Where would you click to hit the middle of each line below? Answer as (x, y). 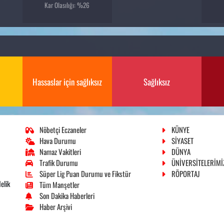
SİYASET (183, 140)
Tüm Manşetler (60, 184)
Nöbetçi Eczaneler (63, 129)
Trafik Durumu (59, 162)
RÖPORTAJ (186, 173)
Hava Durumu (58, 140)
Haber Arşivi (56, 206)
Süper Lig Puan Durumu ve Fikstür (85, 173)
